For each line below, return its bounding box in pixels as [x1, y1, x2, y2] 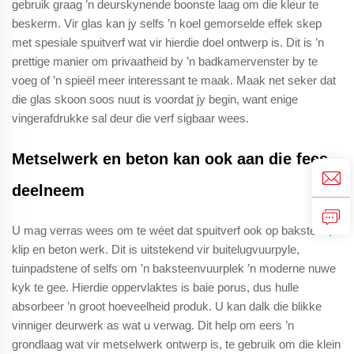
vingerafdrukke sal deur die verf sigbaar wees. [12, 111, 249, 125]
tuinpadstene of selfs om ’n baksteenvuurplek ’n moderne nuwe [12, 261, 336, 275]
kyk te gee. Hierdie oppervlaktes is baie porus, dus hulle [12, 280, 299, 294]
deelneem [12, 181, 85, 199]
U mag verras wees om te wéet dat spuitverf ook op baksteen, [12, 223, 332, 237]
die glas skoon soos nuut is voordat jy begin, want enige [12, 92, 298, 106]
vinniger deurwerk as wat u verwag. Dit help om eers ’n [12, 318, 294, 332]
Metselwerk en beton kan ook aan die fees [12, 149, 328, 168]
